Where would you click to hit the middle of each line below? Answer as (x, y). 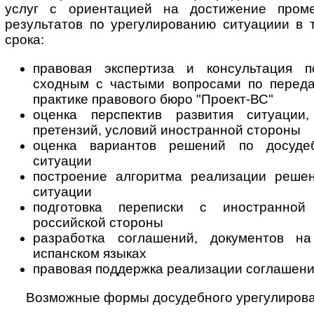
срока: (25, 39)
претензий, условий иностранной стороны (167, 130)
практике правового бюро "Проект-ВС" (153, 99)
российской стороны (98, 222)
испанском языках (90, 253)
